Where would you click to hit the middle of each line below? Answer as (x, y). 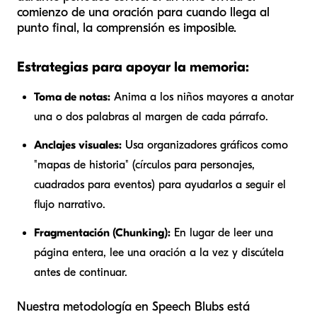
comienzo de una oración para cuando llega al (143, 13)
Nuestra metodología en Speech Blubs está (133, 307)
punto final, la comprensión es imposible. (127, 28)
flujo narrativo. (70, 205)
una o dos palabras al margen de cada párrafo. (151, 117)
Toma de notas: (72, 97)
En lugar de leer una (222, 233)
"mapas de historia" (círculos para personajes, (144, 165)
